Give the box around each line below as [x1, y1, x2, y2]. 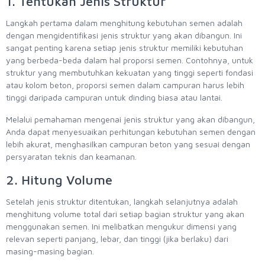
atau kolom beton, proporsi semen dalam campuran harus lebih [6, 80, 244, 91]
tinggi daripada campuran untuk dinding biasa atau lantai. [6, 92, 225, 103]
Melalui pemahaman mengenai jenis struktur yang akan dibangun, [6, 114, 255, 125]
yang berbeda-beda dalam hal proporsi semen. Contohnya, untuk [6, 55, 253, 66]
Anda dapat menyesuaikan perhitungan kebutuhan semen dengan [6, 127, 256, 137]
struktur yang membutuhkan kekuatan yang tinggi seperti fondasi [6, 67, 253, 78]
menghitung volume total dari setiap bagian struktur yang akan [6, 209, 244, 219]
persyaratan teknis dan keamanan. [6, 151, 137, 162]
